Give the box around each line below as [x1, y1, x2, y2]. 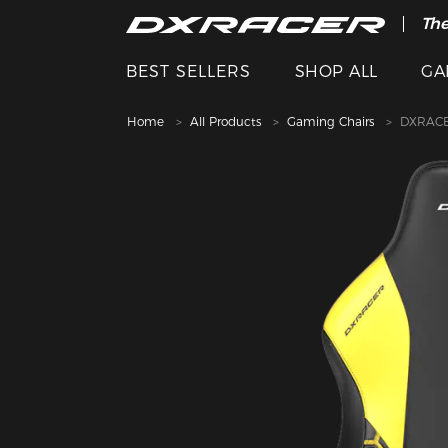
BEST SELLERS [126, 62, 252, 81]
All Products [190, 113, 261, 129]
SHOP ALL [294, 62, 378, 81]
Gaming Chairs [287, 113, 374, 129]
